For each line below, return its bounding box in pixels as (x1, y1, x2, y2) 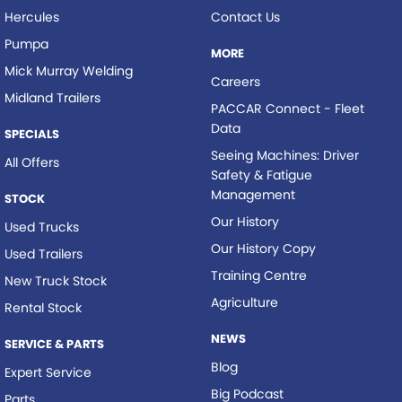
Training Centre (210, 266, 307, 284)
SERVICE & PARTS (4, 335, 104, 353)
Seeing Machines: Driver (210, 145, 359, 164)
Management (210, 185, 295, 204)
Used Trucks (4, 217, 79, 236)
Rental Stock (4, 298, 82, 317)
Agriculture (210, 293, 278, 311)
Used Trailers (4, 244, 83, 263)
